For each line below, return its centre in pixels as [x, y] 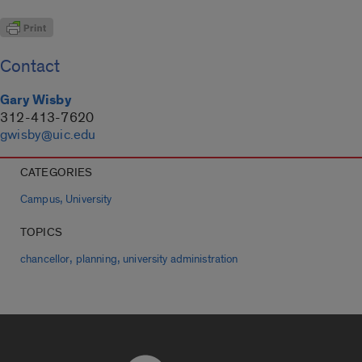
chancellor [45, 260]
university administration [181, 260]
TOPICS [41, 233]
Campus [40, 200]
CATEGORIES [57, 173]
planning [96, 260]
